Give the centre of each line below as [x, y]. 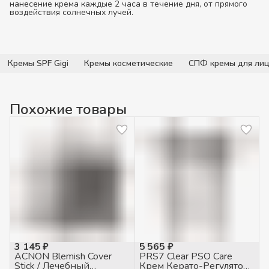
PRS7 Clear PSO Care [186, 256]
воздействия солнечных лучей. [71, 12]
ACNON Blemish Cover [63, 256]
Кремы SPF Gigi [38, 63]
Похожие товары [68, 109]
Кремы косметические [128, 63]
